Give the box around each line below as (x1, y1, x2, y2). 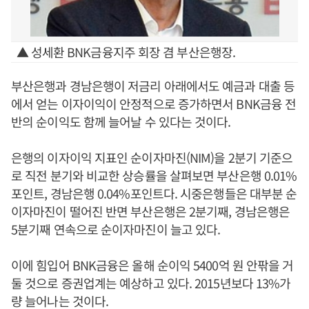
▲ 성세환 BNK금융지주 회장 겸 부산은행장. (16, 43, 235, 61)
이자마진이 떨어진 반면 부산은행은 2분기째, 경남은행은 (11, 202, 290, 220)
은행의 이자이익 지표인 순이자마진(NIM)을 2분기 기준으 (11, 148, 293, 166)
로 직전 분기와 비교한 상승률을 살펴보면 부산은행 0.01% (11, 166, 297, 184)
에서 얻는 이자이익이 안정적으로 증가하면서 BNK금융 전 (11, 94, 297, 112)
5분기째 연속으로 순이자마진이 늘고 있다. (11, 220, 221, 238)
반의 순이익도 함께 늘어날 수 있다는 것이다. (11, 112, 231, 130)
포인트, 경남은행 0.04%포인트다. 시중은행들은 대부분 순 (11, 184, 297, 202)
